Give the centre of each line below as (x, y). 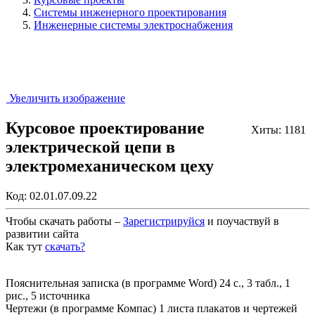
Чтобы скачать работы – (64, 221)
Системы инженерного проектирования (130, 12)
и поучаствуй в (242, 221)
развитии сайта (42, 233)
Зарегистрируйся (164, 221)
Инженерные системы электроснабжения (133, 25)
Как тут (25, 246)
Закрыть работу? (45, 259)
